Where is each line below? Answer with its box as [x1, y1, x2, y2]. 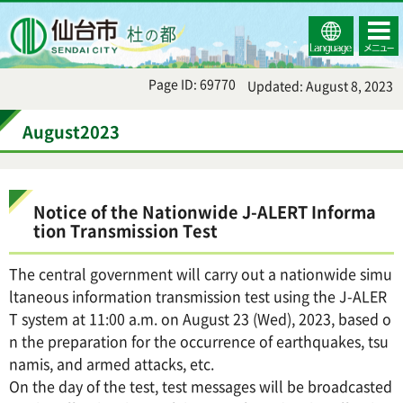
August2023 [22, 120, 120, 144]
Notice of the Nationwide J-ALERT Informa [33, 200, 376, 224]
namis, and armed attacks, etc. [9, 353, 214, 375]
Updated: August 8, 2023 [247, 76, 393, 94]
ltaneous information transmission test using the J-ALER [9, 285, 387, 308]
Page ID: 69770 [148, 75, 236, 93]
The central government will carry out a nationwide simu [9, 263, 392, 285]
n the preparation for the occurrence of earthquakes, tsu [9, 330, 389, 353]
